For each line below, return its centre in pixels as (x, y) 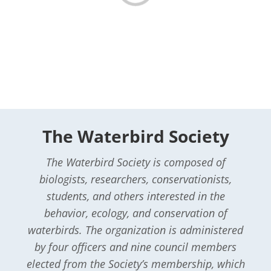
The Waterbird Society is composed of (135, 162)
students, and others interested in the (135, 196)
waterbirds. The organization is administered (135, 230)
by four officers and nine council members (135, 247)
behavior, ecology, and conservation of (135, 213)
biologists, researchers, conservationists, (135, 179)
